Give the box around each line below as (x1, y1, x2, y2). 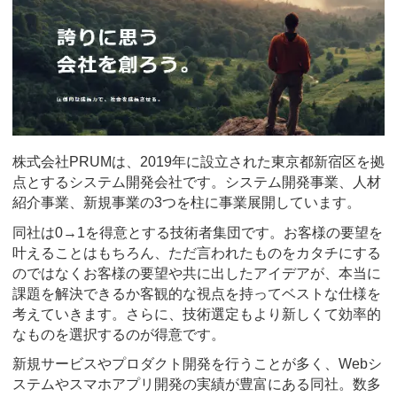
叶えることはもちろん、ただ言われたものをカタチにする (12, 245, 381, 261)
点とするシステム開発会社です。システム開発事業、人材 (12, 175, 381, 191)
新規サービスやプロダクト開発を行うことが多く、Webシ (12, 356, 382, 372)
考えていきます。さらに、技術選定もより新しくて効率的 (12, 306, 381, 322)
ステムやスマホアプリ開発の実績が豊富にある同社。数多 (12, 377, 381, 393)
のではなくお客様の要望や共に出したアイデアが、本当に (12, 265, 381, 281)
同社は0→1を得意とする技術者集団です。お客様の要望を (12, 224, 383, 240)
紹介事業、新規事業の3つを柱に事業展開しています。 (12, 195, 361, 211)
